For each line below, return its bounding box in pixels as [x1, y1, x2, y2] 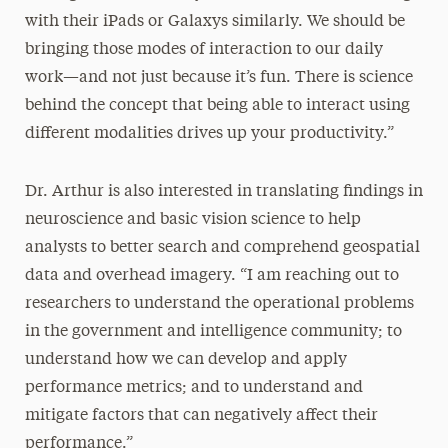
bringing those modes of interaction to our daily [24, 42, 383, 58]
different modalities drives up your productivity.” [24, 126, 394, 142]
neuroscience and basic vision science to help [24, 212, 361, 228]
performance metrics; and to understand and [24, 380, 363, 396]
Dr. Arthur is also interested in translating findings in [24, 184, 423, 200]
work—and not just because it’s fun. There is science [24, 70, 413, 86]
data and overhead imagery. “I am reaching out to [24, 268, 399, 284]
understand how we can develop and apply [24, 352, 347, 368]
